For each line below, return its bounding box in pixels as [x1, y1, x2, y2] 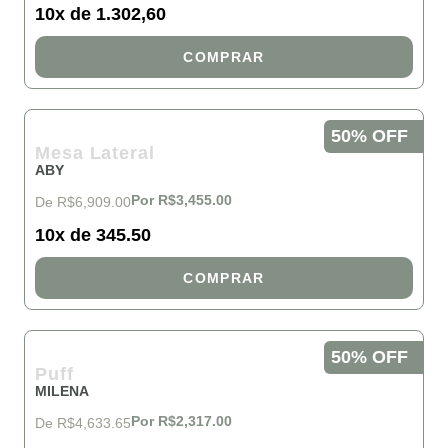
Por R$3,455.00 [131, 192, 232, 208]
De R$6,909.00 [35, 194, 131, 210]
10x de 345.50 [35, 225, 151, 245]
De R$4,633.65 [35, 415, 131, 431]
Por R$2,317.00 [131, 413, 232, 429]
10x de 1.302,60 [35, 4, 166, 24]
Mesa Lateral [35, 143, 155, 163]
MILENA [35, 383, 89, 399]
